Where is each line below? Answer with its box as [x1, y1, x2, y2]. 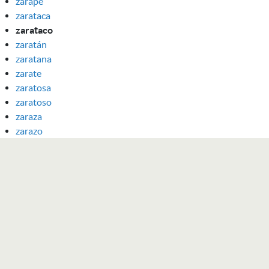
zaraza [16, 110, 42, 122]
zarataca [16, 10, 50, 21]
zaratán [16, 38, 47, 50]
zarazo [16, 125, 43, 136]
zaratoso [16, 96, 52, 107]
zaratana [16, 53, 52, 64]
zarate [16, 67, 41, 79]
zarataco [16, 24, 53, 35]
